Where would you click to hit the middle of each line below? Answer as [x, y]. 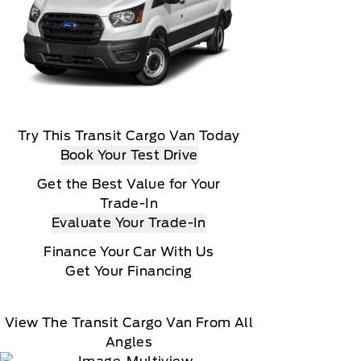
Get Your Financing [129, 271]
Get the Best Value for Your [129, 184]
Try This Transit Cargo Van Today [129, 136]
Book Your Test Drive [129, 155]
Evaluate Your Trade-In [129, 223]
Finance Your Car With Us [129, 252]
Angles [129, 342]
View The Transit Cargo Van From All [129, 323]
